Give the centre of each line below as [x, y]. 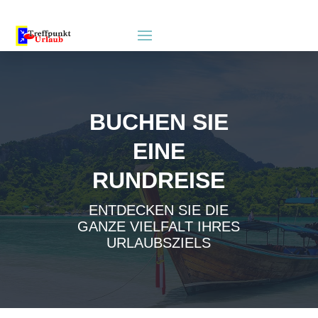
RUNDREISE [159, 180]
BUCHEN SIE [159, 122]
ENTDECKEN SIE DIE [159, 210]
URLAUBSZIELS [159, 242]
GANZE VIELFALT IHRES [159, 226]
